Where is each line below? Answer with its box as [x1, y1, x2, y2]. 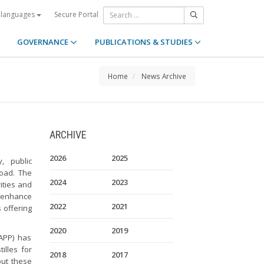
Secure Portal [54, 9, 98, 19]
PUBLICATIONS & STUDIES [94, 37, 194, 47]
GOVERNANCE [17, 37, 71, 47]
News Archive [141, 71, 186, 81]
